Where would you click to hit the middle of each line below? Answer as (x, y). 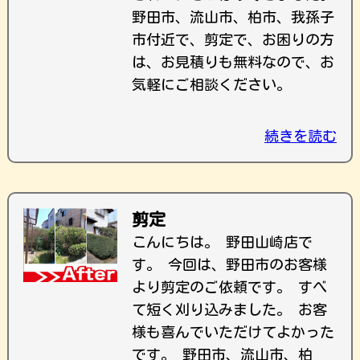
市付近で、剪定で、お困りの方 (233, 39)
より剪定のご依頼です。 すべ (229, 287)
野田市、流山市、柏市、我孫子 (233, 17)
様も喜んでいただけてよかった (233, 332)
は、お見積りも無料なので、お (233, 62)
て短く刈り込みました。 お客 (229, 309)
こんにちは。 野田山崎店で (222, 242)
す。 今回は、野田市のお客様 (229, 264)
